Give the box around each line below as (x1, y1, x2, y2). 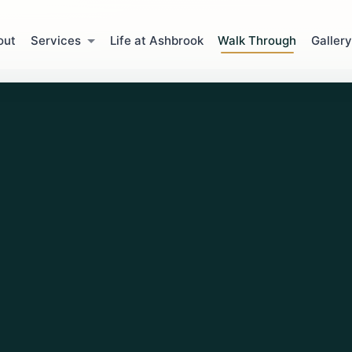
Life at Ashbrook (109, 33, 203, 48)
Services (30, 33, 81, 48)
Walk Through (218, 33, 297, 48)
